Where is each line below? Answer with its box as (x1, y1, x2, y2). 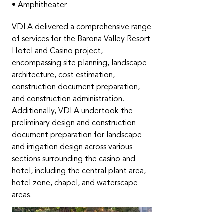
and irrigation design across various (12, 141, 132, 153)
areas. (12, 189, 32, 201)
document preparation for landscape (12, 129, 142, 141)
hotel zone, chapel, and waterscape (12, 177, 138, 189)
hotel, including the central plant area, (12, 165, 146, 177)
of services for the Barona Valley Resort (12, 33, 150, 45)
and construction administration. (12, 93, 124, 105)
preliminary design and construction (12, 117, 136, 129)
